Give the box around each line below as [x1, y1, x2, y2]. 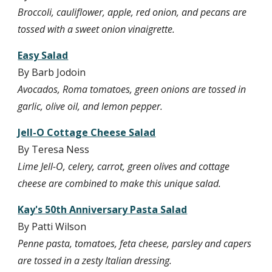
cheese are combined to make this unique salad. [18, 177, 222, 190]
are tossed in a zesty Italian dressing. [18, 254, 172, 267]
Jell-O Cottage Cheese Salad [18, 126, 156, 139]
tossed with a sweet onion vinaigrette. [18, 22, 175, 36]
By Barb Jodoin [18, 66, 86, 79]
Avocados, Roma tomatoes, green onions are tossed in [18, 83, 246, 96]
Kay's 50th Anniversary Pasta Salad [18, 203, 188, 216]
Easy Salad [18, 49, 69, 62]
